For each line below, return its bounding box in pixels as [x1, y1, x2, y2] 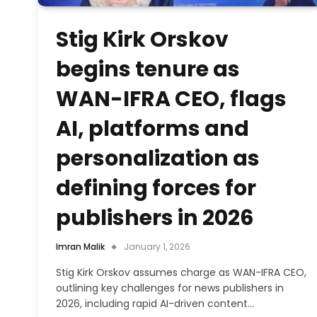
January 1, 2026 [124, 240, 190, 253]
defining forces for [56, 173, 256, 203]
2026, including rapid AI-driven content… [56, 296, 254, 311]
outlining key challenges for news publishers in [56, 280, 284, 295]
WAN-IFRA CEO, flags [56, 83, 287, 114]
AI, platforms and [56, 113, 249, 144]
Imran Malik [56, 240, 105, 253]
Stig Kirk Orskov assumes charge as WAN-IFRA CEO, [56, 265, 306, 279]
